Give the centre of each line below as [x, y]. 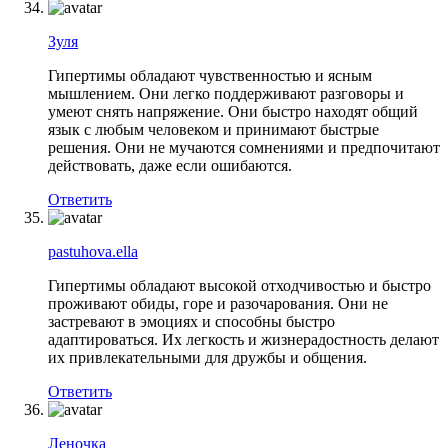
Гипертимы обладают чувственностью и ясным [210, 75]
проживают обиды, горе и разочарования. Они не [218, 303]
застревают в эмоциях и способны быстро [191, 321]
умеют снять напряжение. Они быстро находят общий [233, 111]
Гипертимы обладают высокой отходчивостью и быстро [239, 285]
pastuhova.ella [93, 251]
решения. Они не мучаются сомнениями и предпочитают [244, 147]
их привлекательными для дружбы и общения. [207, 357]
